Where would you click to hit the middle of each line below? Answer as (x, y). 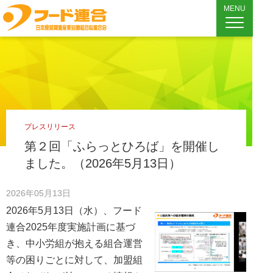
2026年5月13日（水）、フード (74, 211)
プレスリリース (50, 127)
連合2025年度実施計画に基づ (71, 227)
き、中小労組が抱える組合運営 (74, 243)
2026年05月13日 (38, 193)
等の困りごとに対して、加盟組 (74, 260)
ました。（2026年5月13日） (103, 163)
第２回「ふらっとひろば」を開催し (122, 146)
